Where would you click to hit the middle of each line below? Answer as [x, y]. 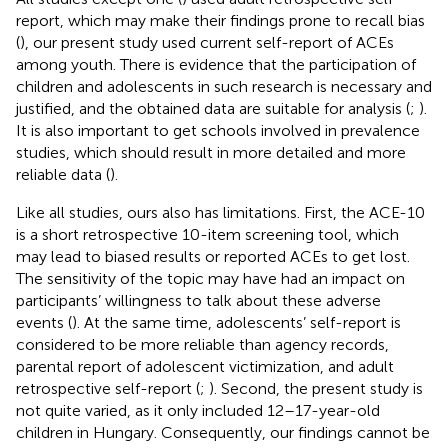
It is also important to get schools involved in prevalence [218, 130]
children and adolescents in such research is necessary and [224, 86]
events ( [44, 322]
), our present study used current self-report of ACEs [207, 42]
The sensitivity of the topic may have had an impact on [210, 278]
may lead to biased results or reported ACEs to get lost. [213, 256]
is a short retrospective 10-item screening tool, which [207, 234]
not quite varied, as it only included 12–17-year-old [198, 410]
